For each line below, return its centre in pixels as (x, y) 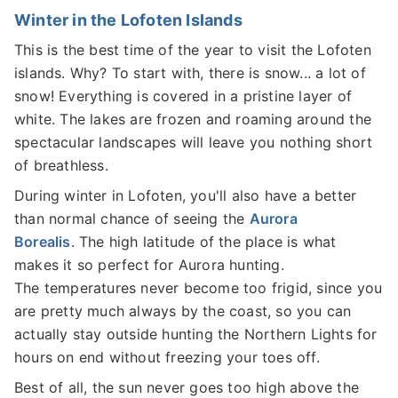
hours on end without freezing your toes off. (167, 358)
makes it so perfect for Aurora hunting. (149, 265)
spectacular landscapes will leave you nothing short (194, 143)
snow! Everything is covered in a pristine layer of (183, 96)
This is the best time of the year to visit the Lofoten (193, 50)
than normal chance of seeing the (132, 219)
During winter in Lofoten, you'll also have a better (186, 196)
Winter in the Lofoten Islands (128, 20)
